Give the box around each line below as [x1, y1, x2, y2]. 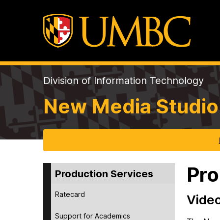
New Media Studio [43, 94, 219, 119]
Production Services [55, 167, 153, 180]
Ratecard [55, 190, 85, 198]
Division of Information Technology [43, 75, 204, 87]
